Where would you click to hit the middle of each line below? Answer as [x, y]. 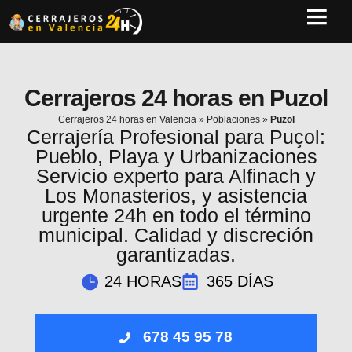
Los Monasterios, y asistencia [176, 196]
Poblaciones [233, 119]
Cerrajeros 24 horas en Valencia [127, 119]
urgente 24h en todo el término [176, 215]
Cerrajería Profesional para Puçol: [176, 137]
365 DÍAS [240, 281]
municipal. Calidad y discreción [176, 235]
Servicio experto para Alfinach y [176, 176]
